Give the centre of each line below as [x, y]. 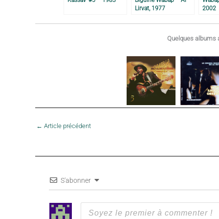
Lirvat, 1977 [150, 8]
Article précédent [67, 126]
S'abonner [76, 180]
